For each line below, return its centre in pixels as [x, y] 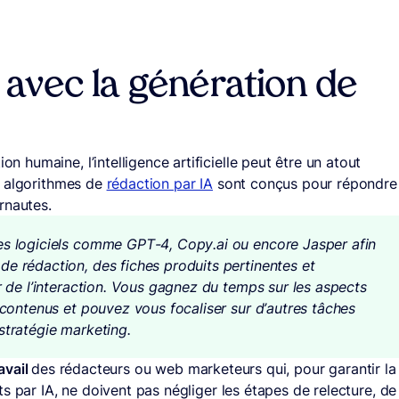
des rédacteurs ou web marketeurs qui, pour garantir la [214, 368]
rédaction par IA [160, 183]
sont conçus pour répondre [305, 183]
